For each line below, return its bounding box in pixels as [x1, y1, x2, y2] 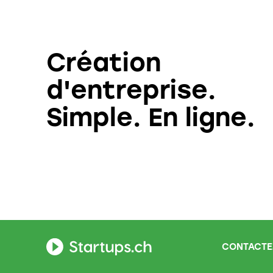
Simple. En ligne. [46, 102, 255, 133]
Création [46, 48, 161, 78]
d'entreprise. [46, 75, 216, 105]
